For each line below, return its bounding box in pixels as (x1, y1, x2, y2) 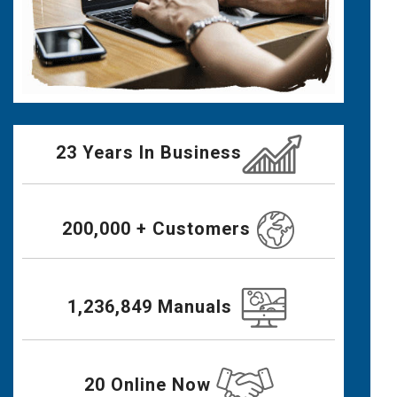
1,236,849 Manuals (66, 295, 237, 317)
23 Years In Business (55, 141, 242, 163)
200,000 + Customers (62, 217, 257, 239)
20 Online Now (83, 373, 216, 395)
